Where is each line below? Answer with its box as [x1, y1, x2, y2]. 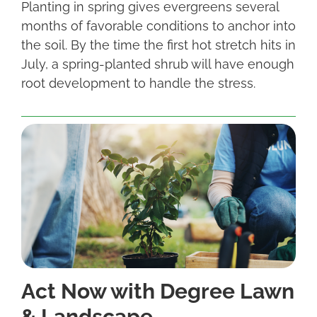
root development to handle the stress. [21, 75, 263, 91]
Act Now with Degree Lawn [21, 279, 294, 304]
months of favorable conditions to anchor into [21, 18, 296, 33]
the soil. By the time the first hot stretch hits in [21, 37, 296, 52]
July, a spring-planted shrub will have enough [21, 56, 294, 71]
